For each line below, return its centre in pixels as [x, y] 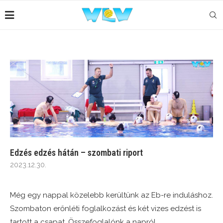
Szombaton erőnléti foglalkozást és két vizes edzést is [106, 209]
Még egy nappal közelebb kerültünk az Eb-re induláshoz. [111, 195]
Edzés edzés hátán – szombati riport [76, 153]
